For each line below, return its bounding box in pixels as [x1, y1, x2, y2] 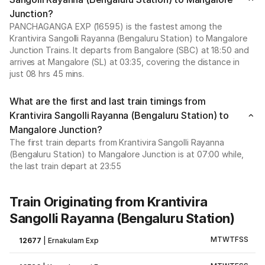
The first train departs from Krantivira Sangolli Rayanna [9, 137, 224, 147]
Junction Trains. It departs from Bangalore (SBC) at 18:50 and [9, 45, 249, 55]
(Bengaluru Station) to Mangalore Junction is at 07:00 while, [9, 149, 244, 159]
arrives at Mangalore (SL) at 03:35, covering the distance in [9, 57, 240, 67]
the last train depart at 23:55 [9, 161, 122, 171]
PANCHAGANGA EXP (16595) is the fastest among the [9, 21, 222, 31]
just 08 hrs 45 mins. [9, 69, 85, 79]
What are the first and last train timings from [9, 95, 206, 107]
